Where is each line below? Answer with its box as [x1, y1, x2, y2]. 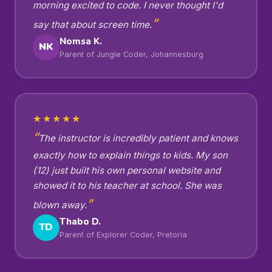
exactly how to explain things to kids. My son [32, 149, 228, 161]
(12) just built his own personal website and [32, 164, 220, 176]
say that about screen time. [32, 18, 152, 30]
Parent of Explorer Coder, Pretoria [59, 229, 187, 239]
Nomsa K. [59, 35, 102, 47]
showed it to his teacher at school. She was [32, 179, 222, 191]
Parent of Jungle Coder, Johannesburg [59, 49, 203, 59]
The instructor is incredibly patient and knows [38, 132, 238, 144]
